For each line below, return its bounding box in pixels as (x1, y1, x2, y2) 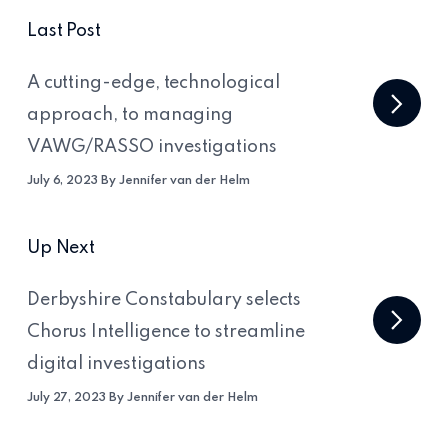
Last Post (26, 21, 102, 40)
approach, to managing (26, 105, 234, 124)
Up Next (26, 238, 96, 257)
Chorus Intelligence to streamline (26, 322, 306, 341)
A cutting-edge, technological (26, 73, 280, 92)
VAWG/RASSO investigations (26, 137, 277, 156)
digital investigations (26, 354, 207, 373)
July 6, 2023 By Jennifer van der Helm (26, 174, 250, 187)
